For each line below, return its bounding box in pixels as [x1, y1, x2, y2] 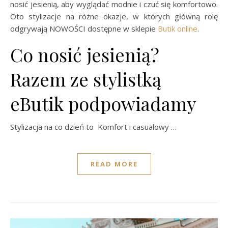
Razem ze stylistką [10, 66, 161, 91]
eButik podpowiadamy [10, 91, 196, 116]
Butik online [158, 23, 197, 34]
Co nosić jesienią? [10, 42, 159, 67]
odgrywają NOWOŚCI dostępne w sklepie [10, 23, 158, 34]
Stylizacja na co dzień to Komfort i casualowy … [10, 121, 177, 132]
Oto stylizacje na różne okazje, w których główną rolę [10, 11, 218, 21]
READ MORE [90, 159, 138, 168]
